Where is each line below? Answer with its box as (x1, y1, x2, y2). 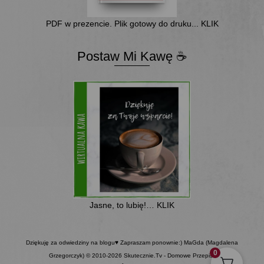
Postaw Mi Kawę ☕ (77, 48, 187, 64)
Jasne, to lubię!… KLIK (90, 200, 174, 210)
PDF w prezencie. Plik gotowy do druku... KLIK (45, 18, 219, 28)
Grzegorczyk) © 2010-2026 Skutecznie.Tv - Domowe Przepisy (48, 252, 216, 259)
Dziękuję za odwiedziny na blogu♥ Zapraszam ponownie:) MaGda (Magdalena (26, 239, 238, 246)
